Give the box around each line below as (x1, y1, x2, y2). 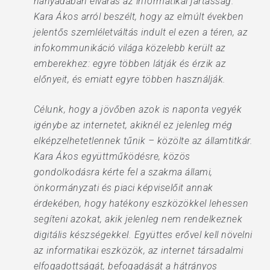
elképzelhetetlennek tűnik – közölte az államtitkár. (33, 135, 253, 146)
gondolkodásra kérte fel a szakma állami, (33, 166, 213, 178)
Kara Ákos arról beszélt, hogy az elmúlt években (33, 11, 244, 22)
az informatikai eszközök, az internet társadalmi (33, 245, 243, 256)
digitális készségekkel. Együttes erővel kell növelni (33, 229, 253, 240)
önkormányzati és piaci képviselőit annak (33, 182, 213, 193)
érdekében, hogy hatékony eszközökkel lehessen (33, 198, 249, 209)
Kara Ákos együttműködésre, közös (33, 151, 190, 162)
